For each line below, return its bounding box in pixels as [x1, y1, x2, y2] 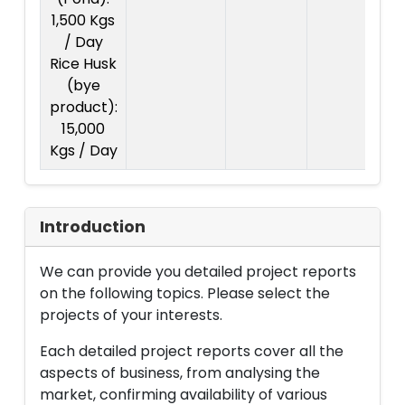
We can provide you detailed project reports [40, 261, 356, 282]
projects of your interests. [40, 305, 222, 325]
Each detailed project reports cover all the [40, 341, 344, 362]
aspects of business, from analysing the [40, 363, 320, 383]
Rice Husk [50, 53, 117, 74]
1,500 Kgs [52, 10, 115, 31]
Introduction [40, 216, 146, 238]
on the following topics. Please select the [40, 283, 330, 304]
